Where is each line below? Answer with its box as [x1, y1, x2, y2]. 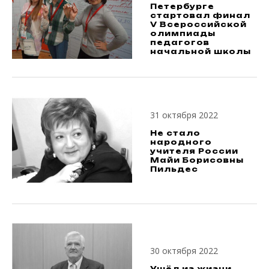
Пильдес [150, 164, 198, 174]
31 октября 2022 [150, 109, 218, 121]
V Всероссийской [150, 19, 247, 29]
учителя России [150, 146, 238, 156]
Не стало [150, 128, 201, 138]
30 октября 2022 [150, 244, 218, 256]
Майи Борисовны [150, 155, 244, 165]
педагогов [150, 37, 210, 47]
